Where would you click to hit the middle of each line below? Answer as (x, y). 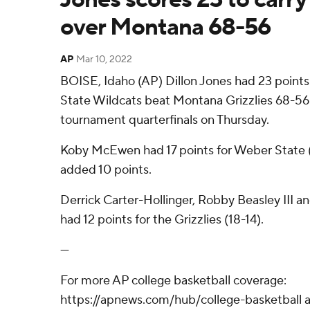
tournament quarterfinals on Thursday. (165, 120)
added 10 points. (106, 170)
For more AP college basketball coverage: (173, 281)
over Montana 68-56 (165, 27)
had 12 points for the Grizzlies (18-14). (162, 220)
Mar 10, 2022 (104, 60)
